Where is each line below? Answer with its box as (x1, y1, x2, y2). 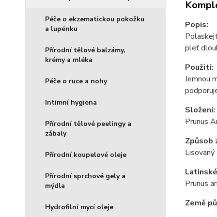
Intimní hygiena (45, 98, 97, 107)
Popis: (185, 19, 208, 30)
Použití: (185, 62, 213, 73)
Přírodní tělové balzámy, (45, 46, 125, 55)
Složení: (185, 104, 215, 115)
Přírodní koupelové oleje (45, 150, 126, 159)
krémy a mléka (45, 55, 93, 64)
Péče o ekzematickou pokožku (45, 15, 144, 24)
